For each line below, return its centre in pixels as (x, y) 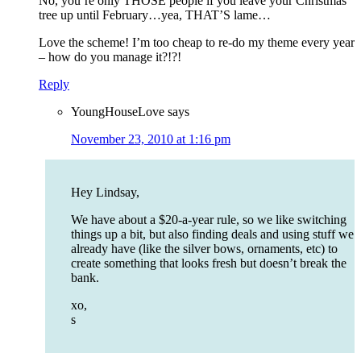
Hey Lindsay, (105, 193)
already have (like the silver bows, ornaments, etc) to (204, 249)
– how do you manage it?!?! (110, 57)
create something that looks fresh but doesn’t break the (209, 263)
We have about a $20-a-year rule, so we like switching (209, 220)
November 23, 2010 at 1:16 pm (151, 139)
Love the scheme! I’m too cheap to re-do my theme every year (197, 43)
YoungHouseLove (118, 112)
